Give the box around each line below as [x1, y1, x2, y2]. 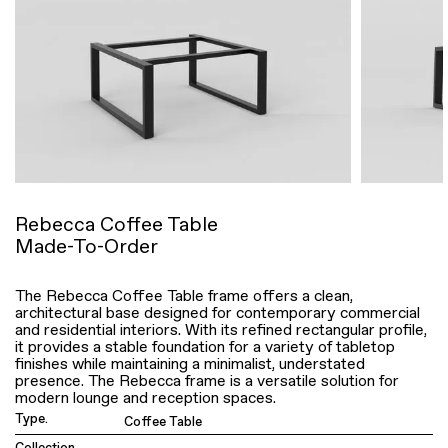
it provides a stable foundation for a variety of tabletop [15, 337, 395, 357]
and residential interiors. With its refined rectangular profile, [15, 320, 427, 340]
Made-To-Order [15, 234, 158, 259]
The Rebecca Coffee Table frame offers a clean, [15, 286, 353, 306]
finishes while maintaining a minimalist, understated [15, 354, 365, 374]
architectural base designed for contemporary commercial [15, 303, 420, 323]
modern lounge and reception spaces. [15, 388, 276, 408]
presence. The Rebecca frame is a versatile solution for [15, 371, 399, 391]
